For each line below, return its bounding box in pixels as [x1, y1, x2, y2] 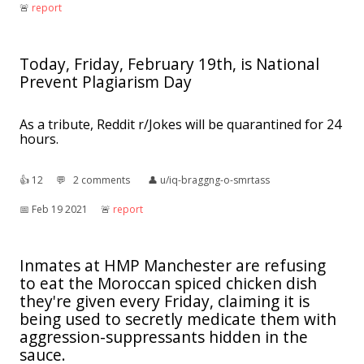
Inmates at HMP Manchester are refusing [19, 253, 326, 276]
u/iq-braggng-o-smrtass [160, 172, 270, 187]
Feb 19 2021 [32, 201, 88, 216]
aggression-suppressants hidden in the [19, 325, 308, 348]
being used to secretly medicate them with [19, 307, 336, 330]
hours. [19, 129, 58, 148]
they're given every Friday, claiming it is [19, 289, 310, 312]
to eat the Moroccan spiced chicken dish [19, 271, 317, 294]
